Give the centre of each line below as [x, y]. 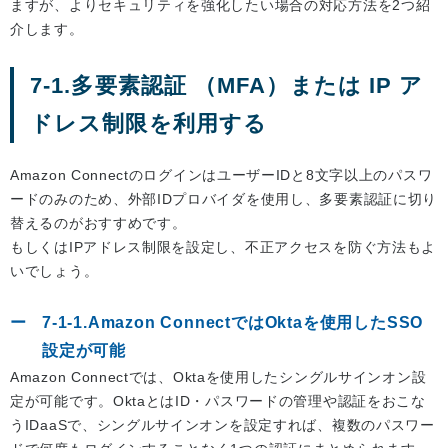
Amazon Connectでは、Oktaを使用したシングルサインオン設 [218, 377]
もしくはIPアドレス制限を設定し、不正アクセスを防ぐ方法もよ [223, 247]
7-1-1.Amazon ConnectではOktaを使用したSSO [233, 323]
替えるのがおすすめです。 [98, 223]
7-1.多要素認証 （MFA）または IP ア [227, 86]
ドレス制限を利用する [148, 124]
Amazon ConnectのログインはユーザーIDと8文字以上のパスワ [221, 175]
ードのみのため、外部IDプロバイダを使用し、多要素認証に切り [223, 199]
